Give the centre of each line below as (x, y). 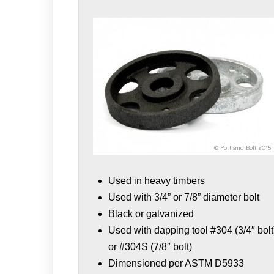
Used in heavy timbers (157, 180)
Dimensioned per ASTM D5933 (176, 263)
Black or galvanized (151, 213)
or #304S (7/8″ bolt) (150, 246)
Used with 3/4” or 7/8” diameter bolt (184, 197)
